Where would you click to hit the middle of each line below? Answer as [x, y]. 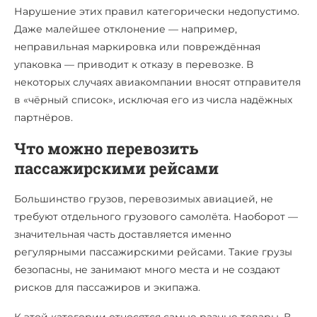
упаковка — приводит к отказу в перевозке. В [134, 65]
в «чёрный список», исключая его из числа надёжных [153, 100]
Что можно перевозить [106, 149]
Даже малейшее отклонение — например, [126, 29]
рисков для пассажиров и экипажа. [107, 288]
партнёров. [44, 118]
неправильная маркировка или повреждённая [137, 47]
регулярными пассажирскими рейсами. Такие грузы [153, 252]
